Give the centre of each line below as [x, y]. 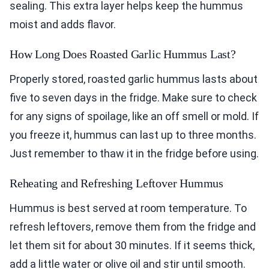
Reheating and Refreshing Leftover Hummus [116, 183]
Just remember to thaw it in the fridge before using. [134, 154]
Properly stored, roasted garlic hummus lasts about [134, 79]
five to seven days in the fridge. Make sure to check [133, 98]
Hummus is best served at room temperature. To [128, 208]
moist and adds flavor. [63, 25]
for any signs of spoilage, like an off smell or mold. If [134, 116]
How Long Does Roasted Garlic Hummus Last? [123, 54]
